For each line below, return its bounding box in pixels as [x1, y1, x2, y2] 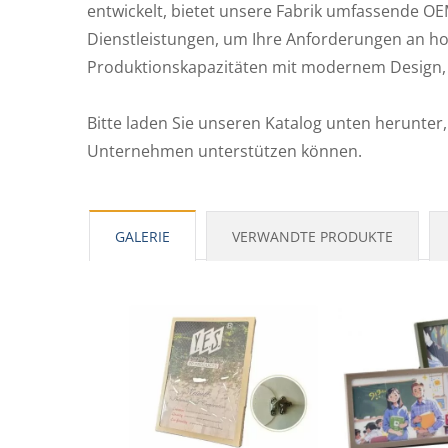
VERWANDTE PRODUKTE [232, 227, 393, 246]
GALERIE [115, 227, 170, 246]
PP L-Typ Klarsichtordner [118, 30, 326, 54]
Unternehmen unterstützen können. [87, 140, 362, 162]
